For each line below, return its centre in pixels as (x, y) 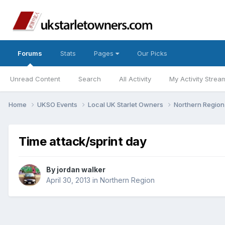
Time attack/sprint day (83, 141)
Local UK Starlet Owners (126, 104)
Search (90, 79)
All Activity (135, 79)
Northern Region (127, 180)
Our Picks (152, 53)
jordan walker (81, 170)
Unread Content (35, 79)
